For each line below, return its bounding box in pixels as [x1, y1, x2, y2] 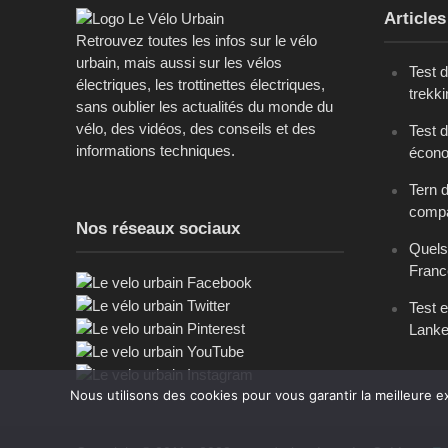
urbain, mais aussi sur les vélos [75, 53, 282, 71]
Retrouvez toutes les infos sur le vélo [75, 31, 317, 49]
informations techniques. [75, 141, 235, 159]
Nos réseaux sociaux [75, 218, 240, 238]
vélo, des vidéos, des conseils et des [75, 119, 316, 137]
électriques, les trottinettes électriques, [75, 75, 325, 93]
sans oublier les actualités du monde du [75, 97, 333, 115]
